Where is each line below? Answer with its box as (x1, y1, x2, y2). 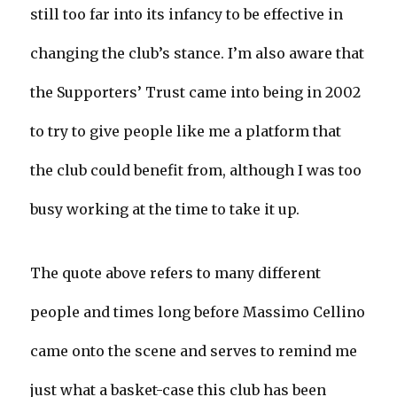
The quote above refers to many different (30, 264, 322, 283)
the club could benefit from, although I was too (30, 161, 362, 180)
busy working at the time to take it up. (30, 200, 300, 219)
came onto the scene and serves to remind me (30, 342, 358, 361)
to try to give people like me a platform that (30, 122, 342, 141)
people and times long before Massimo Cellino (30, 303, 366, 322)
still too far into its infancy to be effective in (30, 5, 344, 24)
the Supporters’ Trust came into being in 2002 (30, 83, 362, 102)
